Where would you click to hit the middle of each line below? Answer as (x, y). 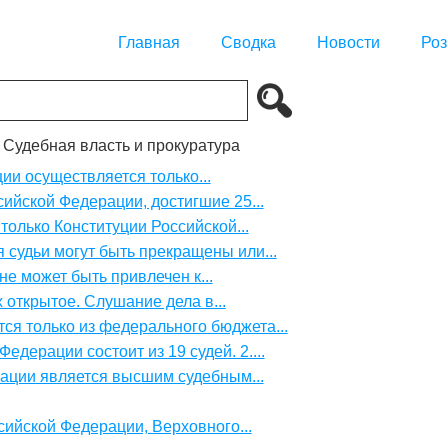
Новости (348, 43)
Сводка (248, 43)
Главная (149, 43)
